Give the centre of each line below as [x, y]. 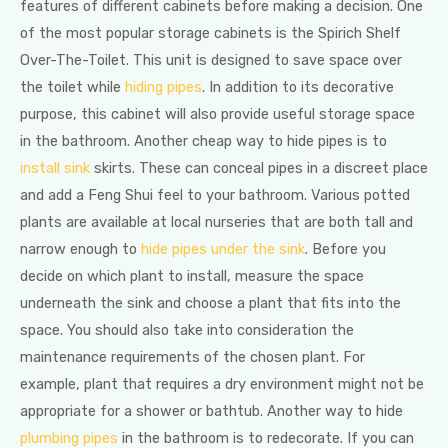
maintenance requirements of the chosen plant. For [192, 357]
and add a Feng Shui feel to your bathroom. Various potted [215, 195]
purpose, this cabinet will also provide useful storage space [217, 114]
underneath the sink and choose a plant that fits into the [210, 303]
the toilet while [72, 87]
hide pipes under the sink [223, 249]
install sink [55, 168]
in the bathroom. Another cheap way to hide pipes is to [203, 141]
